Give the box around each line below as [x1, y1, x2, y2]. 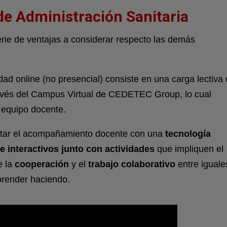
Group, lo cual [155, 89, 211, 100]
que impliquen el [155, 144, 223, 155]
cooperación [15, 159, 69, 170]
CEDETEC [108, 89, 152, 100]
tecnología [163, 129, 211, 139]
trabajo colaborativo [88, 159, 175, 170]
